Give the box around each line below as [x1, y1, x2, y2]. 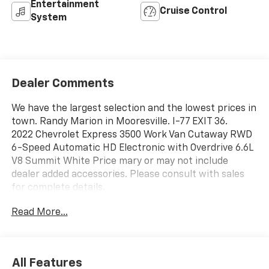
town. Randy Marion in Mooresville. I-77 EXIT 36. [11, 117, 228, 127]
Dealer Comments [11, 77, 114, 90]
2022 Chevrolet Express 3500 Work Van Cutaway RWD [11, 130, 252, 141]
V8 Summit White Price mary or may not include [11, 157, 228, 167]
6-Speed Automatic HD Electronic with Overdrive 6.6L [11, 144, 253, 154]
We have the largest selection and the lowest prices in [11, 104, 256, 114]
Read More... [11, 208, 68, 218]
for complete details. [11, 183, 105, 193]
